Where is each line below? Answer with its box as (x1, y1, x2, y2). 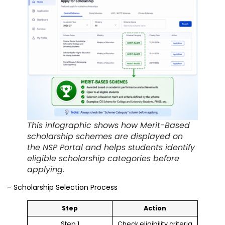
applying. (27, 164, 64, 176)
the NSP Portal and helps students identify (27, 142, 195, 154)
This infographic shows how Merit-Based (27, 120, 190, 132)
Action (144, 203, 166, 212)
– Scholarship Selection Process (7, 182, 118, 193)
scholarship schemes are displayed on (27, 131, 183, 143)
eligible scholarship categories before (27, 153, 179, 165)
